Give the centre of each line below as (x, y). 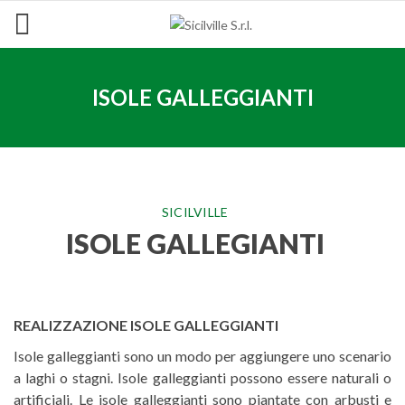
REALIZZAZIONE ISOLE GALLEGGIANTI (146, 325)
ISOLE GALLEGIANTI (195, 243)
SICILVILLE (195, 212)
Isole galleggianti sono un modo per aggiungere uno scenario (202, 356)
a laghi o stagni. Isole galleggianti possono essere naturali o (202, 377)
